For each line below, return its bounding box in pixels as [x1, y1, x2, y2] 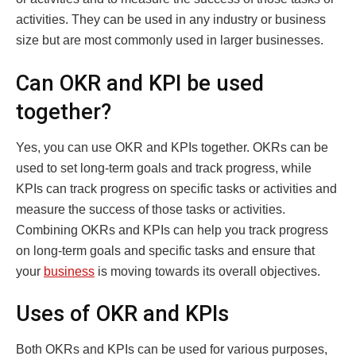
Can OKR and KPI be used [16, 71, 264, 97]
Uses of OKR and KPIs [16, 301, 229, 327]
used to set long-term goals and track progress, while [16, 161, 311, 175]
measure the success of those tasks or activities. [16, 202, 285, 216]
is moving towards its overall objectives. [95, 264, 320, 278]
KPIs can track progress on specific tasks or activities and [16, 181, 337, 195]
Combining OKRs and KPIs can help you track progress [16, 222, 328, 237]
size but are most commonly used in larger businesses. [16, 33, 323, 48]
